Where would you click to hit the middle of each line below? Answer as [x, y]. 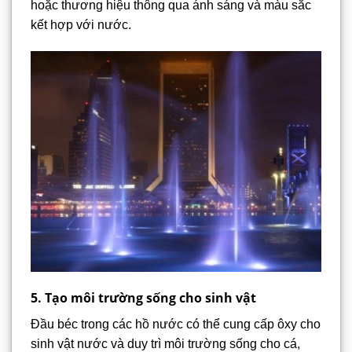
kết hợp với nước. [81, 24]
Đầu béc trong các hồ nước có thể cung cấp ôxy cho [176, 324]
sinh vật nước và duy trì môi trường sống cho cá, [165, 343]
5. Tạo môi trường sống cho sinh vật [143, 297]
